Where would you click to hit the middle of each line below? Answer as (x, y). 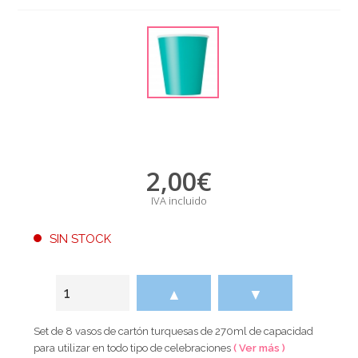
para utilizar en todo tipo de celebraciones (134, 348)
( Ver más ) (260, 348)
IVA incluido (179, 200)
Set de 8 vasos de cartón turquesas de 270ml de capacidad (174, 331)
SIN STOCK (81, 239)
